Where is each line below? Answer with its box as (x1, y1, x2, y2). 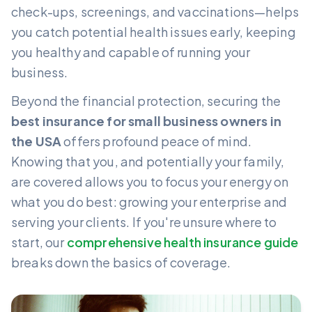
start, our (11, 233, 67, 250)
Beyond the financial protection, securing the (11, 92, 281, 109)
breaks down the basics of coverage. (11, 253, 231, 270)
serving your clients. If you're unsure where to (11, 213, 277, 230)
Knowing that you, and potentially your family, (11, 153, 285, 169)
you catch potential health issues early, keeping (11, 23, 296, 40)
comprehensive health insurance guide (66, 233, 299, 250)
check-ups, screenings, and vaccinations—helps (11, 3, 299, 19)
